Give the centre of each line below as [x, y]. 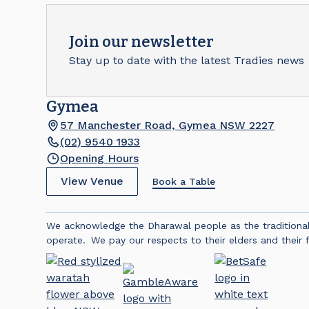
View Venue [92, 181]
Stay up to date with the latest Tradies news [187, 60]
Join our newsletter [142, 42]
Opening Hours [100, 158]
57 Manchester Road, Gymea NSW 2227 [168, 125]
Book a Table [184, 181]
